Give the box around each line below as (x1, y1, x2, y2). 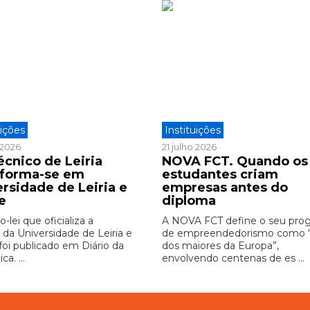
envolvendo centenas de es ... (161, 251, 304, 264)
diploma (161, 192, 216, 208)
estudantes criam (161, 166, 278, 182)
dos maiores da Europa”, (161, 239, 279, 252)
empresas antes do (161, 179, 288, 195)
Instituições (164, 123, 221, 136)
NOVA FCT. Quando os (161, 153, 308, 169)
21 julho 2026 (161, 140, 217, 152)
